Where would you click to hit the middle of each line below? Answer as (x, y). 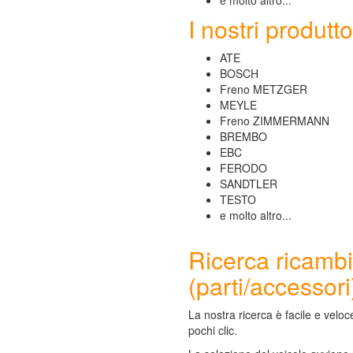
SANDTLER (249, 184)
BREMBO (243, 136)
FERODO (243, 168)
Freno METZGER (264, 89)
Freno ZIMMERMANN (275, 121)
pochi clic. (213, 330)
